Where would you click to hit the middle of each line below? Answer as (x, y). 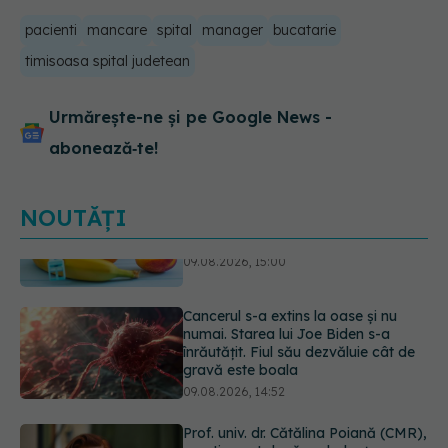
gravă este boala (241, 342)
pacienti (51, 30)
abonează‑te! (103, 148)
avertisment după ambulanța (281, 423)
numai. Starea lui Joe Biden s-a (287, 306)
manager (232, 30)
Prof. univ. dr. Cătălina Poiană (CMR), (305, 405)
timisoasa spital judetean (107, 61)
